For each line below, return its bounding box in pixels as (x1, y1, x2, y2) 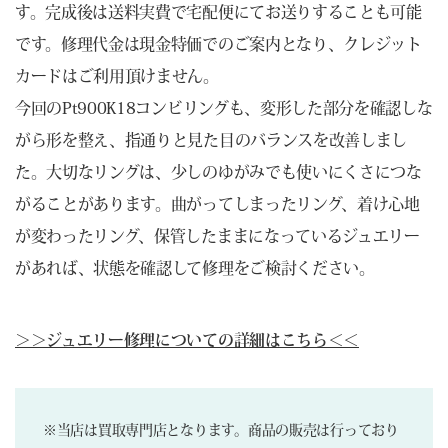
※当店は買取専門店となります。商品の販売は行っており (43, 423, 399, 438)
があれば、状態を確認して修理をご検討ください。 (15, 260, 375, 277)
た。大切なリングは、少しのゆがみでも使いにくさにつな (15, 164, 422, 181)
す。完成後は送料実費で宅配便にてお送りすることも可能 (15, 4, 422, 21)
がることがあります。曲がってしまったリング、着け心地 (15, 196, 420, 213)
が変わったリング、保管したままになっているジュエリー (15, 228, 420, 245)
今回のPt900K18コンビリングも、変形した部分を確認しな (15, 100, 433, 117)
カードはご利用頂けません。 (15, 68, 219, 85)
